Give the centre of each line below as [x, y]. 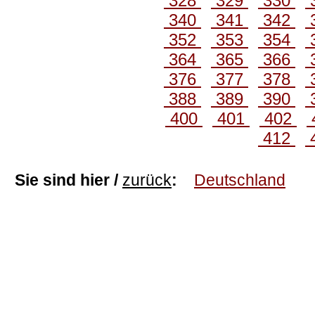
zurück [147, 180]
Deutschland [240, 180]
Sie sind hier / [69, 180]
